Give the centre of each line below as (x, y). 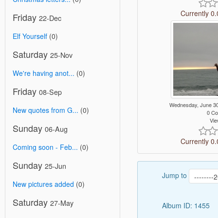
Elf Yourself (30, 36)
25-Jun (55, 166)
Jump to (175, 175)
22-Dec (50, 18)
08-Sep (50, 92)
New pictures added (43, 184)
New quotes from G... (45, 110)
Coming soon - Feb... (45, 147)
